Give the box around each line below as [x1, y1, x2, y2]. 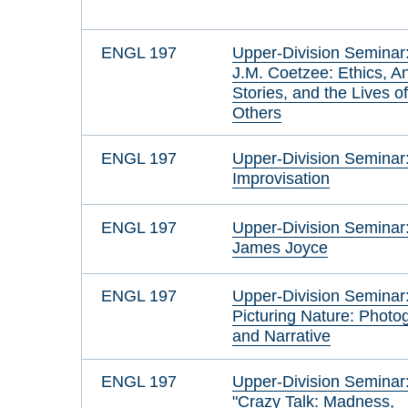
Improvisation [232, 168, 331, 188]
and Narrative [232, 326, 331, 346]
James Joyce [232, 237, 329, 257]
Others [232, 102, 282, 122]
